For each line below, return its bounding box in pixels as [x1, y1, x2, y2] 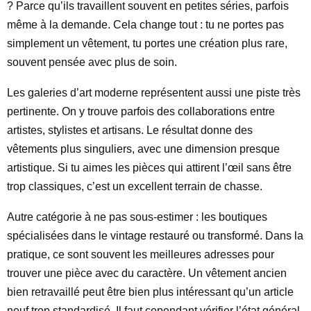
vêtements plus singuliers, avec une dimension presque [7, 143, 280, 155]
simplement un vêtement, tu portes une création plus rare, [7, 37, 287, 49]
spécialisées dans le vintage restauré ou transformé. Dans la [7, 230, 303, 242]
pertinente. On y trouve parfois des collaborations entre [7, 106, 275, 117]
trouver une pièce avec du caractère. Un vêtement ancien [7, 267, 287, 279]
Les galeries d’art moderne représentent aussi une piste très [7, 87, 301, 99]
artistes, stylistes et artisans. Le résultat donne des [7, 124, 253, 136]
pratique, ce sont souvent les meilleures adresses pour [7, 249, 274, 260]
